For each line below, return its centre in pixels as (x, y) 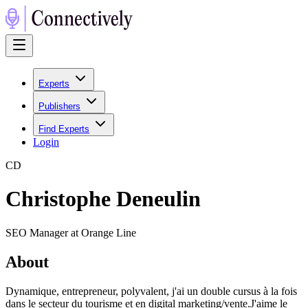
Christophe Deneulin (103, 199)
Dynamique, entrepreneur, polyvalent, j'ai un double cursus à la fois (151, 291)
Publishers (59, 106)
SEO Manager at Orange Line (71, 232)
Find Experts (64, 129)
